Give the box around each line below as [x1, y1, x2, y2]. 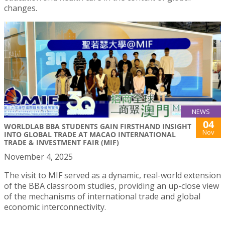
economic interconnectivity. [4, 201, 106, 212]
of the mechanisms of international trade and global [4, 190, 200, 202]
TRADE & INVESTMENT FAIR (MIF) [4, 137, 119, 147]
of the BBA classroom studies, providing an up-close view [4, 180, 219, 191]
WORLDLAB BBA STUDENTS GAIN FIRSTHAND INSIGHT [4, 121, 191, 131]
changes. [4, 3, 37, 14]
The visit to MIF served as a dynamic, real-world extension [4, 169, 221, 181]
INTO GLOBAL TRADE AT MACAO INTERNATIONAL [4, 129, 176, 139]
